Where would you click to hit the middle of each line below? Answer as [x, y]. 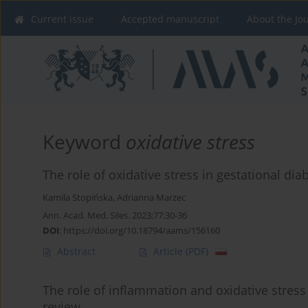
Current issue [62, 19]
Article [169, 252]
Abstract [76, 252]
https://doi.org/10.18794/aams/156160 [142, 231]
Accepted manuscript [170, 19]
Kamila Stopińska [78, 198]
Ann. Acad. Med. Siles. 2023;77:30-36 [115, 216]
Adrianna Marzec [151, 198]
